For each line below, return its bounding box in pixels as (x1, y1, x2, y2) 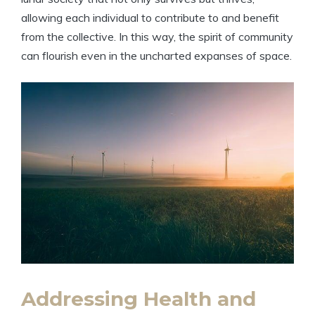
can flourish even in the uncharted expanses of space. (21, 49, 292, 63)
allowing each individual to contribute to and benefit (21, 11, 279, 25)
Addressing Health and (21, 287, 256, 311)
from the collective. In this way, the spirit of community (21, 30, 293, 44)
